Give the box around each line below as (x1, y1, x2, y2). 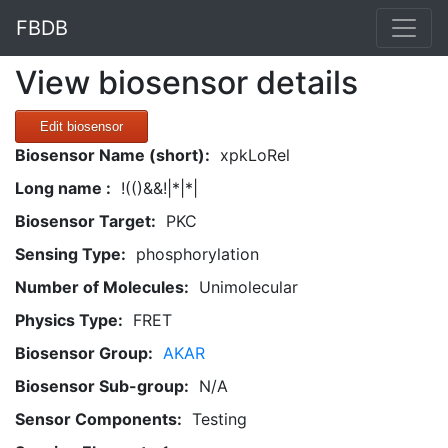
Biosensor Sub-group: (15, 376, 189, 396)
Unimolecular (199, 277, 298, 297)
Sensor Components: (15, 409, 182, 429)
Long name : (15, 178, 111, 198)
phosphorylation (136, 244, 259, 264)
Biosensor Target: (15, 211, 156, 231)
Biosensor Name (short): (15, 145, 210, 165)
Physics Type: (15, 310, 123, 330)
